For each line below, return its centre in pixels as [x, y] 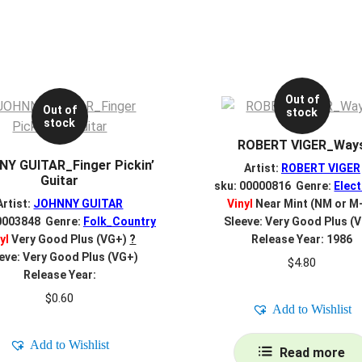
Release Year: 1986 [302, 240]
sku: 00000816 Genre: [274, 186]
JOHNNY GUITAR [78, 204]
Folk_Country [119, 222]
